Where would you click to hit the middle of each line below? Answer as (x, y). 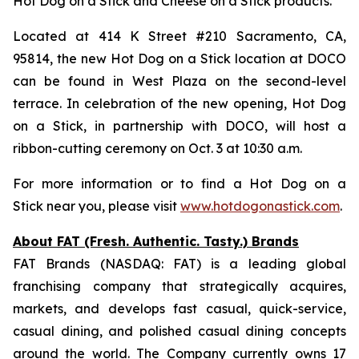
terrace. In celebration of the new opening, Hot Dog (179, 103)
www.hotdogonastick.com (260, 206)
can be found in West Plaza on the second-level (179, 81)
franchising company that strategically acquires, (179, 286)
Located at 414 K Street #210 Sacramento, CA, (179, 36)
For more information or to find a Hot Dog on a (179, 184)
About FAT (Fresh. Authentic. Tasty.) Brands (156, 241)
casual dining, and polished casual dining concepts (179, 331)
